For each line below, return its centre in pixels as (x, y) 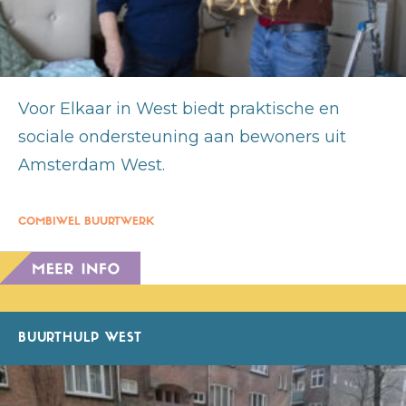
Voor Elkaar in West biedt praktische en (179, 108)
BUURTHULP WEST (80, 338)
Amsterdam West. (92, 164)
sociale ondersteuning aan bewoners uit (182, 136)
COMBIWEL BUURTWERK (86, 222)
